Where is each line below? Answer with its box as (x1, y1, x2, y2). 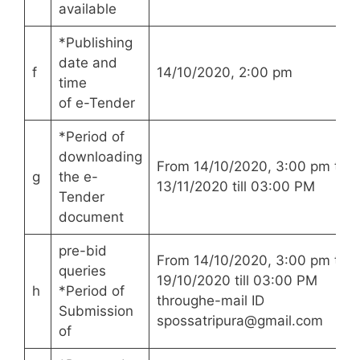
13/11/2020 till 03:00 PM (156, 178, 315, 195)
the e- (58, 169, 98, 186)
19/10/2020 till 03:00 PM (156, 272, 317, 289)
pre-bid (58, 243, 107, 260)
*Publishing (58, 35, 133, 51)
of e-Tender (58, 95, 135, 112)
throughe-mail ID (156, 292, 264, 309)
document (58, 209, 124, 226)
